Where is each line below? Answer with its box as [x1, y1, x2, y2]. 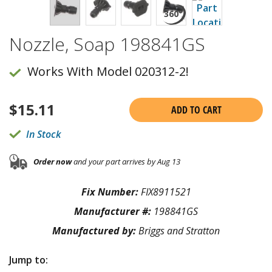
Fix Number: [81, 185, 141, 199]
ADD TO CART [171, 103, 222, 117]
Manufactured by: [52, 223, 138, 237]
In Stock [26, 127, 61, 141]
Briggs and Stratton [138, 223, 220, 237]
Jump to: [9, 253, 48, 267]
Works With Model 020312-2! [27, 63, 189, 80]
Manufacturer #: [74, 204, 154, 218]
